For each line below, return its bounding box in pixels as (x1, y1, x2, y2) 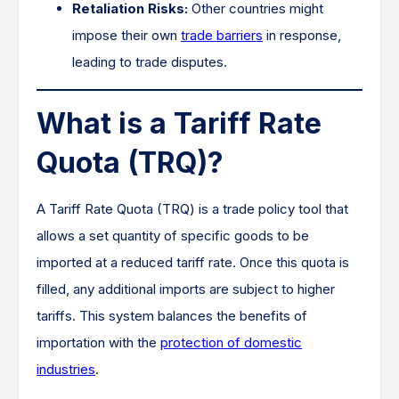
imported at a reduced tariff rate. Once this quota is (37, 254, 349, 271)
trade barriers (181, 27, 263, 44)
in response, (263, 27, 341, 44)
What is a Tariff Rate (37, 106, 322, 141)
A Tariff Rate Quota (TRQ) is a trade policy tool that (37, 200, 348, 217)
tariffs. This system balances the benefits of (37, 307, 307, 324)
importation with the (37, 334, 160, 351)
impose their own (72, 27, 181, 44)
